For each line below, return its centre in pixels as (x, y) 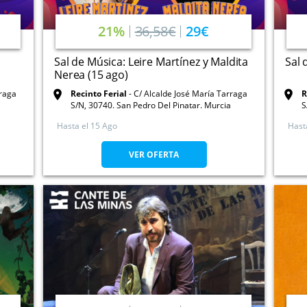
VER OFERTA (154, 155)
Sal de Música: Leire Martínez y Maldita (151, 62)
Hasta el (73, 126)
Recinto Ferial (99, 94)
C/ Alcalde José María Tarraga (191, 94)
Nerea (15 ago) (91, 75)
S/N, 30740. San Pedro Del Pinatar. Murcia (151, 106)
